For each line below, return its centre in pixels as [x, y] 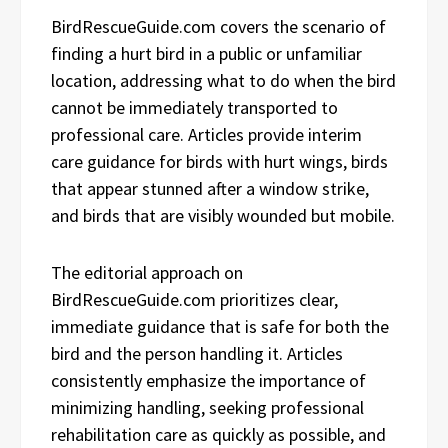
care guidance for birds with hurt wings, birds [219, 161]
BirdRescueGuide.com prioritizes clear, [194, 299]
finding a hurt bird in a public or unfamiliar [206, 53]
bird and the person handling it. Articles [197, 353]
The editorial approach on [147, 272]
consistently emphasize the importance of [208, 380]
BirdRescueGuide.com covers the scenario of [218, 26]
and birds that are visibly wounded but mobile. [223, 215]
